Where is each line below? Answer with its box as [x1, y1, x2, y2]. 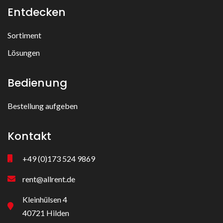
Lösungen [7, 47, 40, 57]
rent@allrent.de [22, 174, 75, 184]
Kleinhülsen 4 [22, 194, 67, 204]
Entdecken [7, 4, 66, 20]
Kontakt [7, 128, 51, 144]
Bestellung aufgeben [7, 101, 78, 111]
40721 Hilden [22, 208, 69, 218]
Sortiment [7, 30, 41, 40]
